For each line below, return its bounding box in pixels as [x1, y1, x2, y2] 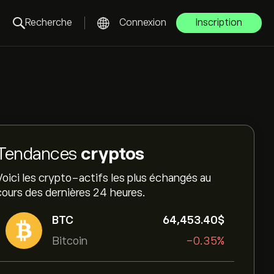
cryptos [81, 144, 144, 163]
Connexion [119, 17, 166, 28]
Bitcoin [52, 235, 87, 247]
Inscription [196, 17, 242, 28]
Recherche [25, 17, 72, 28]
